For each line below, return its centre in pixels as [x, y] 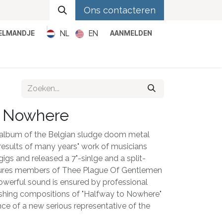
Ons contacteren [120, 10]
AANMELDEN [131, 33]
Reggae [179, 53]
